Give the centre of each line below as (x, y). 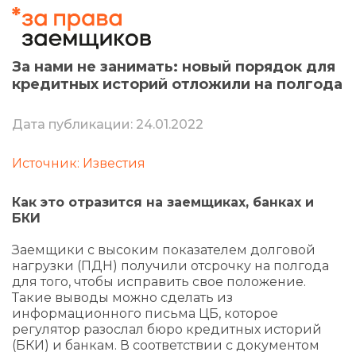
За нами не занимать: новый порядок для (174, 67)
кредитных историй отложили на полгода (177, 84)
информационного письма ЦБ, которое (145, 313)
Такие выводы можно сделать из (122, 298)
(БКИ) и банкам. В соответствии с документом (166, 345)
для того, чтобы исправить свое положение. (159, 282)
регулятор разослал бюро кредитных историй (167, 329)
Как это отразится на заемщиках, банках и (163, 202)
